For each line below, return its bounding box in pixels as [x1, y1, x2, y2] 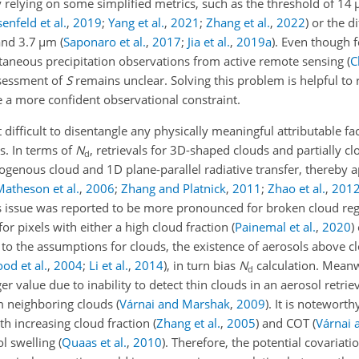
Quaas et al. [62, 334, 127, 351]
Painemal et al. [235, 219, 316, 236]
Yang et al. [108, 14, 164, 31]
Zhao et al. [268, 180, 325, 197]
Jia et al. [188, 34, 230, 50]
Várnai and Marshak [119, 296, 230, 313]
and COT [259, 315, 313, 332]
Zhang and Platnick [121, 180, 226, 197]
